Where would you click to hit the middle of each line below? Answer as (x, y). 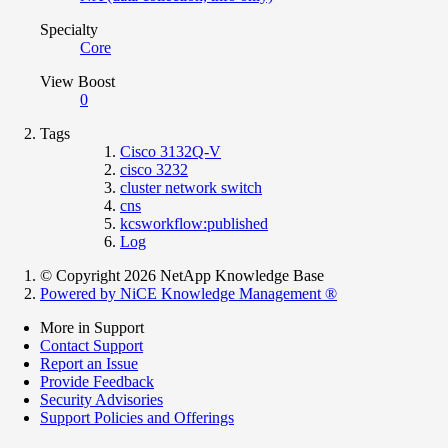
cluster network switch (191, 187)
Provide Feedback (97, 381)
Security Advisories (101, 399)
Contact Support (91, 345)
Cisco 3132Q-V (170, 151)
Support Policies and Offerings (137, 417)
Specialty (69, 29)
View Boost (77, 81)
